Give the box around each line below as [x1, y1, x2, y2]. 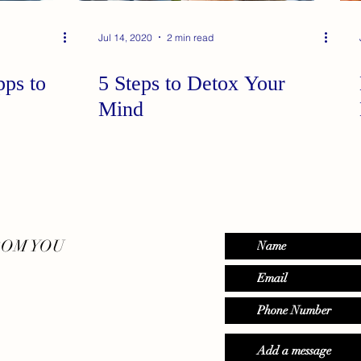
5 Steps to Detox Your [98, 72, 285, 95]
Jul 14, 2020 [98, 31, 152, 44]
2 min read [167, 31, 214, 44]
